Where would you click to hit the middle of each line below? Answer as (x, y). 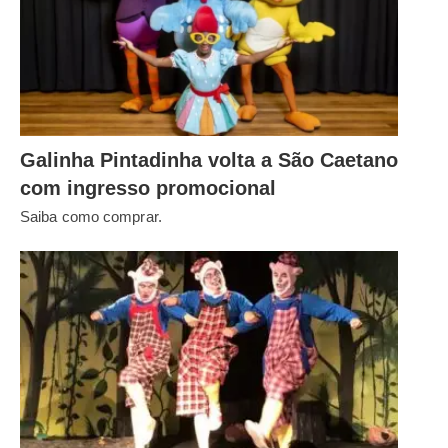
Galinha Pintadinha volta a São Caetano (209, 159)
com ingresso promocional (148, 187)
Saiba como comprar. (91, 216)
